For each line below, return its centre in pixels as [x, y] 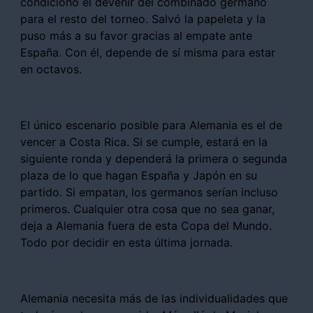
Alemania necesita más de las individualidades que [154, 298]
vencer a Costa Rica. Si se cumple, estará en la [144, 141]
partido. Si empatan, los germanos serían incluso [149, 192]
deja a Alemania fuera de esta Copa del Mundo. [146, 225]
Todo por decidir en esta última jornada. [126, 242]
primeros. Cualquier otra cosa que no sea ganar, [147, 209]
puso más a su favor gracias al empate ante [136, 35]
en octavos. [51, 69]
